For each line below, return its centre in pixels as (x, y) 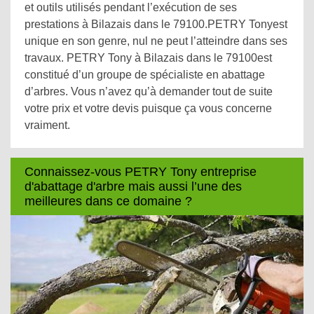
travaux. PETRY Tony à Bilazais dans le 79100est (148, 58)
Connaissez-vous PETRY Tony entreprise (141, 171)
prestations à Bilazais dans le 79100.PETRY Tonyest (156, 24)
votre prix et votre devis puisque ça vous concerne (148, 108)
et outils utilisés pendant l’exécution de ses (131, 7)
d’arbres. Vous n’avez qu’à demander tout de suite (149, 91)
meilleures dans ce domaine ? (108, 201)
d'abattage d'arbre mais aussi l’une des (133, 186)
